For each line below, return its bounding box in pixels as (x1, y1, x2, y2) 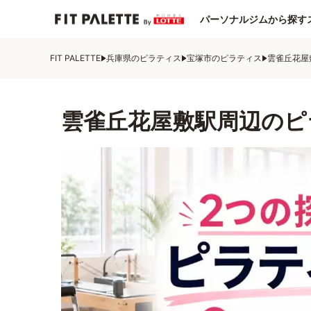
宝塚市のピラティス (187, 53, 262, 63)
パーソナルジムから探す (200, 12, 307, 25)
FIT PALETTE (50, 53, 101, 63)
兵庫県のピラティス (106, 53, 181, 63)
